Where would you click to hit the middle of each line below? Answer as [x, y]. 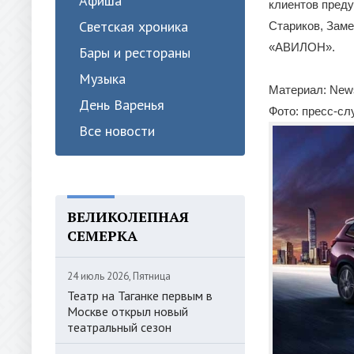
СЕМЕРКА [102, 235]
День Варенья [122, 105]
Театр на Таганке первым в [140, 296]
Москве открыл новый [128, 311]
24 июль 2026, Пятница [119, 276]
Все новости [117, 131]
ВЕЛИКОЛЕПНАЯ [128, 217]
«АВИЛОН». [302, 47]
